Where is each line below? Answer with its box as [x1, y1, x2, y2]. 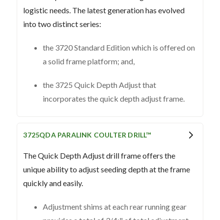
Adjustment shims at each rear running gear [43, 201, 187, 211]
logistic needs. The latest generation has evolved [23, 5, 185, 15]
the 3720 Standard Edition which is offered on [43, 42, 195, 52]
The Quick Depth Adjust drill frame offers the [23, 150, 176, 160]
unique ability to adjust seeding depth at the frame [23, 164, 191, 174]
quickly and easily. [23, 178, 83, 188]
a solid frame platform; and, [43, 56, 135, 66]
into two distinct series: [23, 19, 102, 28]
